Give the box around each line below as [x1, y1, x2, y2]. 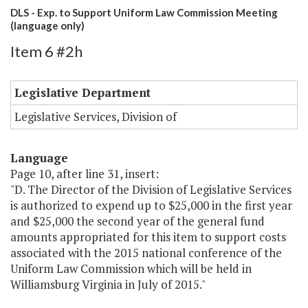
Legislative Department [14, 85, 151, 101]
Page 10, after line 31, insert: [10, 166, 159, 182]
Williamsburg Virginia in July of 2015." [10, 276, 206, 293]
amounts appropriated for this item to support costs [10, 229, 286, 245]
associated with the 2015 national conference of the [10, 245, 282, 261]
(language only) [10, 19, 85, 32]
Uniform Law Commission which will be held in [10, 261, 252, 277]
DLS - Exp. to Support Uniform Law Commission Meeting [10, 6, 278, 19]
